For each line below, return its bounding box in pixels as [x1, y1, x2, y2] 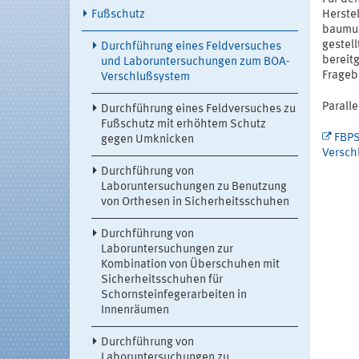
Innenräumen [101, 305, 169, 317]
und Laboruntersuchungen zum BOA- [101, 56, 290, 68]
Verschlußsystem [101, 71, 190, 83]
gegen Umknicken [101, 134, 194, 146]
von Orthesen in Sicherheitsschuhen [101, 196, 289, 208]
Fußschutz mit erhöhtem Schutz [101, 119, 266, 131]
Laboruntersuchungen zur [101, 244, 233, 256]
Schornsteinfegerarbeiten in [101, 289, 247, 301]
